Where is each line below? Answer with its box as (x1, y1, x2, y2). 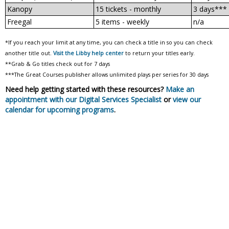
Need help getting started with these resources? (5, 84, 166, 95)
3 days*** (193, 4, 227, 14)
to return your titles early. (124, 50, 195, 57)
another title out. (5, 50, 53, 57)
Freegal (7, 17, 32, 27)
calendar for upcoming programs (5, 105, 114, 115)
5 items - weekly (96, 17, 149, 27)
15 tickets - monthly (96, 4, 161, 14)
